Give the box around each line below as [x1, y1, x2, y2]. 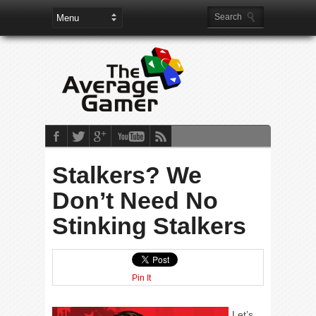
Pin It [132, 273, 151, 283]
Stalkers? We [52, 162, 202, 188]
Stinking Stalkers [52, 212, 246, 239]
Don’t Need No [52, 187, 218, 214]
